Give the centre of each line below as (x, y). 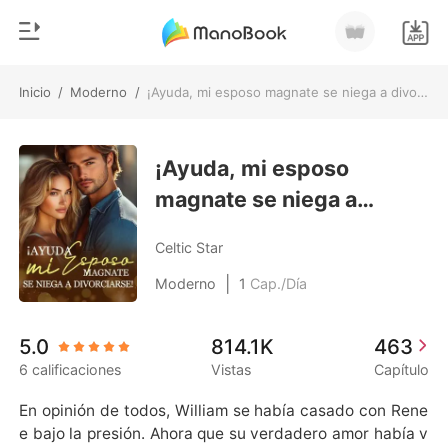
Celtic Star (189, 247)
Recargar (98, 159)
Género (50, 165)
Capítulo (401, 370)
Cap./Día (279, 284)
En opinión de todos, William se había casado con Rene (224, 410)
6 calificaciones (70, 370)
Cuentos (74, 281)
